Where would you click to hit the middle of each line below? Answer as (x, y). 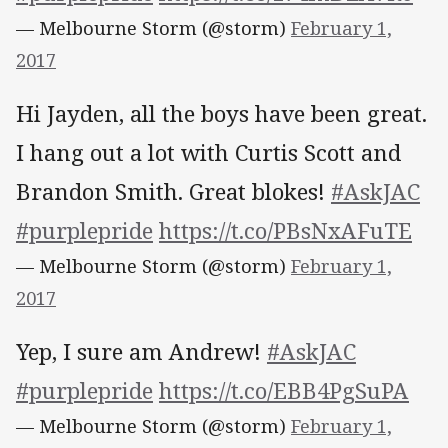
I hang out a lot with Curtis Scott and (208, 153)
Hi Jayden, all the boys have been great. (221, 114)
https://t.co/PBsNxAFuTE (285, 231)
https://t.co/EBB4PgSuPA (284, 391)
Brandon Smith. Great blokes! (173, 192)
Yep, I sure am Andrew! (141, 352)
